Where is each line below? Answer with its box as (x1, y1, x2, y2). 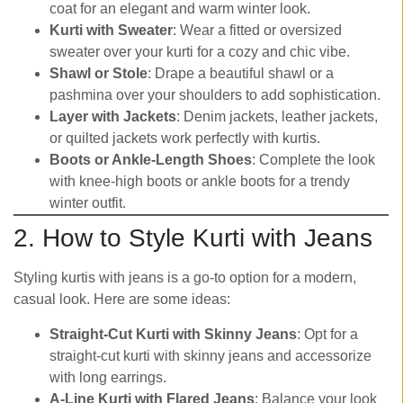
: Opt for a (297, 326, 358, 342)
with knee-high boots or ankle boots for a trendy (49, 174, 350, 190)
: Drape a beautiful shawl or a (148, 66, 334, 82)
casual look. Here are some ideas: (13, 291, 230, 308)
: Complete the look (252, 152, 375, 168)
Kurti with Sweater (49, 22, 173, 39)
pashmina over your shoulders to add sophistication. (49, 87, 381, 103)
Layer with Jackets (49, 109, 176, 125)
